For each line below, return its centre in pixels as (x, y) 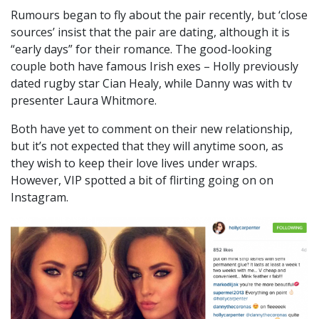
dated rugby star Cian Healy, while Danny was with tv (151, 84)
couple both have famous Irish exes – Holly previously (155, 67)
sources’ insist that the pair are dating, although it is (150, 32)
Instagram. (40, 198)
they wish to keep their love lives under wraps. (134, 163)
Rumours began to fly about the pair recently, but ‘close (159, 15)
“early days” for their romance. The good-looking (141, 49)
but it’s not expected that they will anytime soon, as (147, 146)
